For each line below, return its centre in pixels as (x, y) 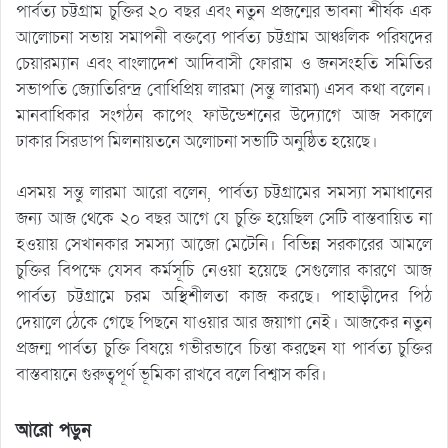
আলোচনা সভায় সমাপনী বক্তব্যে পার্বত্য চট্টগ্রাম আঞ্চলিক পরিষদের (224, 37)
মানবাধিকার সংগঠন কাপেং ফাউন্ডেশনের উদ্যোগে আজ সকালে (224, 115)
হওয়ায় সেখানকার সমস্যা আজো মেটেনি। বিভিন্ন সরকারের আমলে (224, 244)
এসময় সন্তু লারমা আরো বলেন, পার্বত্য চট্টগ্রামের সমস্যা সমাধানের (224, 192)
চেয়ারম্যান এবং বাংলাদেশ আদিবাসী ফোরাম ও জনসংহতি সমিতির (224, 63)
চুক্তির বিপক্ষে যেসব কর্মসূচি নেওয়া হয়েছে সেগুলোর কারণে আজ (224, 270)
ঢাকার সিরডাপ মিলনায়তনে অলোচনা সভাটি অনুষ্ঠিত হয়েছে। (197, 141)
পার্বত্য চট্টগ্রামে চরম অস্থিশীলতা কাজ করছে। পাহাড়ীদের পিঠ (224, 296)
